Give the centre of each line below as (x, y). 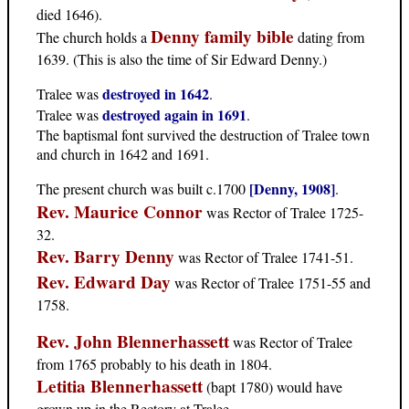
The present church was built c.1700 (143, 188)
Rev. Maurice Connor (120, 211)
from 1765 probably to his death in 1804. (154, 363)
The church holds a (94, 37)
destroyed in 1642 (156, 93)
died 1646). (69, 14)
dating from (329, 37)
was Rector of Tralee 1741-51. (264, 257)
